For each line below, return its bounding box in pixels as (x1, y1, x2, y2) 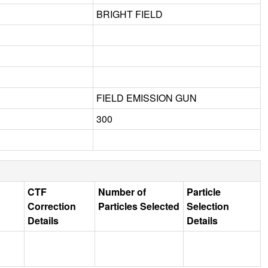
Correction (28, 199, 76, 213)
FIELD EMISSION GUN (96, 90, 197, 105)
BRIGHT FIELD (96, 7, 163, 21)
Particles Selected (98, 199, 179, 213)
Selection (187, 199, 229, 213)
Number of (98, 184, 146, 199)
